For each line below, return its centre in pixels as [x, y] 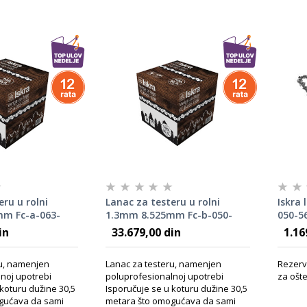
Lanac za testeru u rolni [162, 202]
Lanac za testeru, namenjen [163, 264]
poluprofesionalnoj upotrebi [164, 276]
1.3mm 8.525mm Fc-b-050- [169, 215]
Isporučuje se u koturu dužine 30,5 [176, 288]
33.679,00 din [146, 232]
